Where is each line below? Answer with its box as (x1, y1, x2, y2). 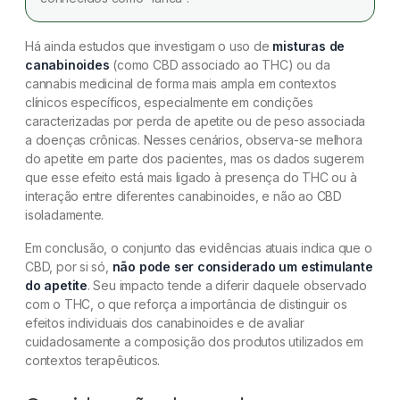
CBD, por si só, (25, 258, 112, 274)
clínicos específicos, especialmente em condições (25, 94, 313, 110)
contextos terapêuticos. (25, 352, 161, 368)
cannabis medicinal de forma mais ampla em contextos (25, 75, 337, 91)
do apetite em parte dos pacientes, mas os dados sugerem (25, 150, 364, 166)
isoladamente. (25, 206, 104, 222)
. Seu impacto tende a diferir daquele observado (87, 277, 368, 293)
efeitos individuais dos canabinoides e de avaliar (25, 314, 304, 330)
